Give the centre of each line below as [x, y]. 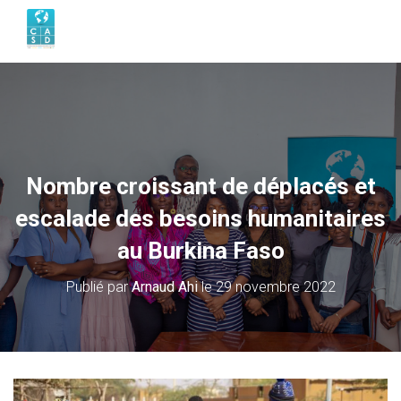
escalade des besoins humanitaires [200, 219]
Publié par [98, 287]
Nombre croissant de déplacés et [200, 187]
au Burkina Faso [200, 251]
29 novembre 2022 [275, 287]
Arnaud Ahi [164, 287]
